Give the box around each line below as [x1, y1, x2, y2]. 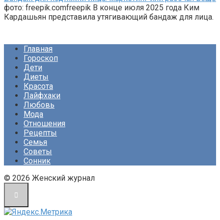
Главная [24, 44, 53, 54]
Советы [24, 147, 52, 157]
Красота [24, 82, 53, 91]
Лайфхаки [24, 91, 60, 101]
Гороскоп [24, 54, 58, 63]
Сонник [24, 156, 51, 166]
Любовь [24, 100, 55, 110]
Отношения [24, 119, 65, 129]
